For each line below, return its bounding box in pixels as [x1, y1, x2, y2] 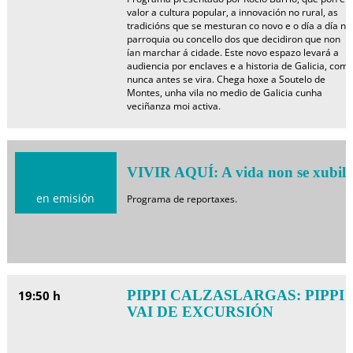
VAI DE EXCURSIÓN [126, 303, 273, 320]
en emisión [36, 191, 95, 206]
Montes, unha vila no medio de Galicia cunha [126, 86, 322, 99]
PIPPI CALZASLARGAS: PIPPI [126, 287, 344, 303]
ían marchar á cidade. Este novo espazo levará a [126, 46, 339, 59]
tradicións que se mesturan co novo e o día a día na [126, 19, 351, 32]
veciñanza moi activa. [126, 99, 221, 113]
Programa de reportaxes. [126, 192, 237, 206]
